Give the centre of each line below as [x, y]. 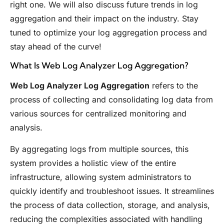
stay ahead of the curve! [56, 46]
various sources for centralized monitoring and [98, 114]
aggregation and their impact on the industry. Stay [104, 18]
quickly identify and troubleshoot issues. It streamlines [112, 191]
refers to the [174, 86]
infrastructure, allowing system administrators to [101, 177]
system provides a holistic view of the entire [93, 163]
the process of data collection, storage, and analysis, [110, 205]
